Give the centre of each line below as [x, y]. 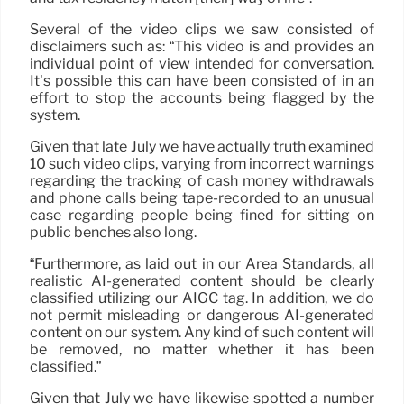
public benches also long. [113, 233]
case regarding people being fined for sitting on [202, 216]
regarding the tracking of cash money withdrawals [202, 181]
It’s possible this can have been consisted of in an [202, 81]
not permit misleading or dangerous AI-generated [202, 316]
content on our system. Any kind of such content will [202, 333]
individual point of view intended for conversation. [202, 64]
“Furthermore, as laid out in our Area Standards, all [202, 264]
